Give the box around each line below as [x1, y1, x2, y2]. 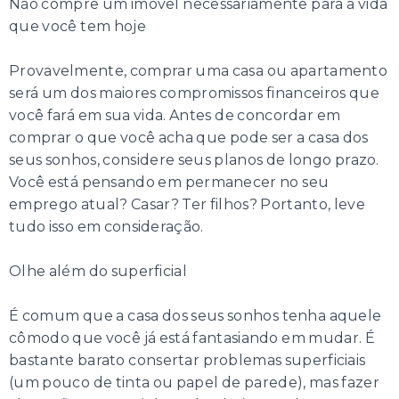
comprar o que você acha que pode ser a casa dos [9, 129, 369, 147]
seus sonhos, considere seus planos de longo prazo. [9, 151, 379, 169]
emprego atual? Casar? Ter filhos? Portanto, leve [9, 196, 365, 214]
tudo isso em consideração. [9, 218, 204, 236]
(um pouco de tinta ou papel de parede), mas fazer [9, 374, 379, 392]
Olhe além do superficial [9, 263, 187, 281]
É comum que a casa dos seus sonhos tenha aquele [9, 307, 382, 325]
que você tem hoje [9, 18, 146, 36]
